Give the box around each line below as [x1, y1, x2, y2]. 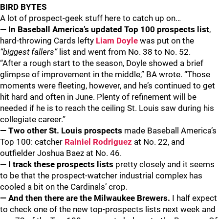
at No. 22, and [132, 137, 185, 147]
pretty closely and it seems [113, 159, 215, 169]
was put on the [138, 36, 194, 45]
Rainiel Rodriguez [65, 137, 132, 147]
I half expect [172, 193, 217, 203]
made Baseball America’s [122, 126, 217, 135]
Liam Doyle [96, 36, 138, 45]
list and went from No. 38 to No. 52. [57, 47, 193, 57]
